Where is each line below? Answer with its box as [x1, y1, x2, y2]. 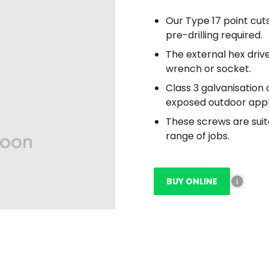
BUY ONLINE [166, 175, 217, 187]
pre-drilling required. [166, 28, 262, 42]
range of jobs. [166, 129, 229, 143]
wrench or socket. [166, 62, 251, 76]
